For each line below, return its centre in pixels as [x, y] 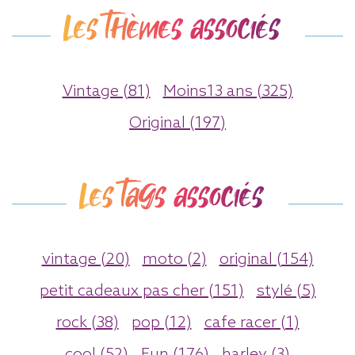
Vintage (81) [106, 92]
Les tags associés [171, 196]
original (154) [266, 260]
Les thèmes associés [171, 28]
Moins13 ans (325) [228, 92]
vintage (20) [86, 260]
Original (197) [177, 123]
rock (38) [87, 323]
